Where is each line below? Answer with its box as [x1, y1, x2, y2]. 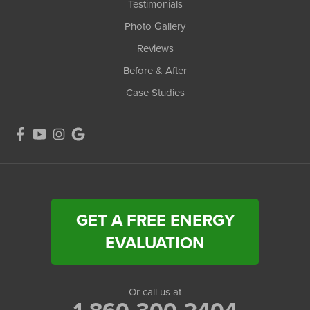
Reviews [136, 41, 174, 57]
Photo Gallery [125, 19, 185, 35]
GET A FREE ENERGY [75, 208, 235, 233]
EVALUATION [105, 230, 205, 256]
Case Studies [125, 85, 185, 101]
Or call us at [129, 284, 181, 300]
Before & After [123, 63, 187, 79]
